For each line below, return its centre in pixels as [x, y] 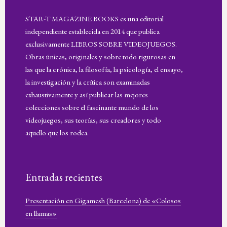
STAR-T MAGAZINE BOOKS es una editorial [94, 19]
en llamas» [41, 213]
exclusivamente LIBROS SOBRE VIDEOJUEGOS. [101, 44]
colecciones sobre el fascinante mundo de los [92, 107]
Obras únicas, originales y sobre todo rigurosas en [100, 57]
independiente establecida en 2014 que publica [92, 31]
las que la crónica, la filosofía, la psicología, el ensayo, [104, 69]
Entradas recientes [64, 177]
